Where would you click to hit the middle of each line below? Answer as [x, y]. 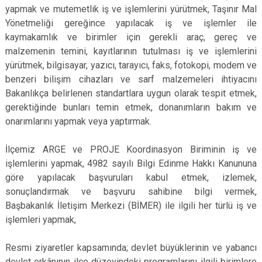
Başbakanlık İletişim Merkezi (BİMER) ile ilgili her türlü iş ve [131, 206]
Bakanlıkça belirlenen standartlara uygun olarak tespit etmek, [131, 93]
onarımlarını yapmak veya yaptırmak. [78, 121]
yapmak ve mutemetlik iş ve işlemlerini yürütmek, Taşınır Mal [131, 9]
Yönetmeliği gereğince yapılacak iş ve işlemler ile [131, 23]
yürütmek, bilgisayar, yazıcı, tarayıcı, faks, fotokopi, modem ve [131, 65]
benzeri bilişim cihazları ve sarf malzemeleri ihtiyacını [131, 79]
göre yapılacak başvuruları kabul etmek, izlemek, [131, 177]
